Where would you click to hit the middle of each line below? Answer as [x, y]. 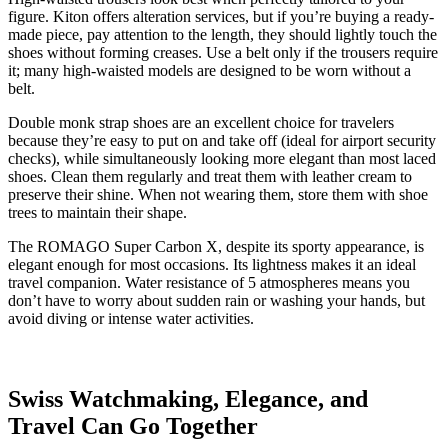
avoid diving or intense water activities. [131, 319]
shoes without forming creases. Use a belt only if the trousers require [223, 53]
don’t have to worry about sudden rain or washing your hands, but [216, 301]
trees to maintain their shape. [97, 213]
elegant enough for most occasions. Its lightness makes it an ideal [212, 265]
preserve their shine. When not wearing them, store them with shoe [218, 195]
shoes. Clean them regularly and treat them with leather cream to [210, 177]
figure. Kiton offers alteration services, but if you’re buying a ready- [221, 17]
